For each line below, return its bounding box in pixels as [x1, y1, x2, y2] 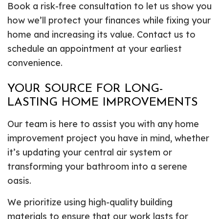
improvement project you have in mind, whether [7, 132, 209, 144]
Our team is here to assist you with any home [7, 118, 199, 130]
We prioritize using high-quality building [7, 196, 173, 208]
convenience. [7, 57, 63, 68]
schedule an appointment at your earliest [7, 43, 182, 54]
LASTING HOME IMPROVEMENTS [7, 96, 198, 109]
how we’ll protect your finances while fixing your [7, 14, 211, 26]
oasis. [7, 175, 31, 186]
